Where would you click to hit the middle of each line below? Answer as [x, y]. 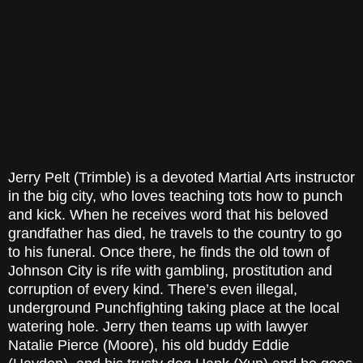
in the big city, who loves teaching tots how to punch [175, 196]
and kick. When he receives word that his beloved [168, 215]
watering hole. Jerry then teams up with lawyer [158, 327]
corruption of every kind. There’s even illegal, [153, 290]
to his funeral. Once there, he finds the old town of [169, 252]
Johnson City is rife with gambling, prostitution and [170, 271]
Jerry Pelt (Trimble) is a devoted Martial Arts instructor [181, 178]
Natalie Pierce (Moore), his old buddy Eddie [149, 346]
